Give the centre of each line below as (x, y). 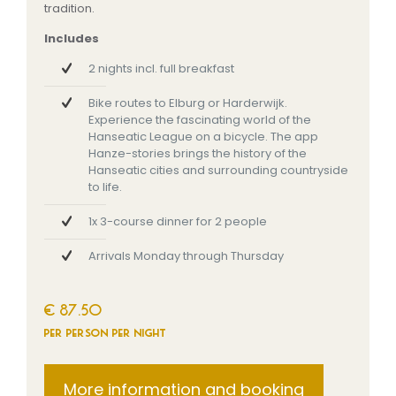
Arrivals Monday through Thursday (186, 255)
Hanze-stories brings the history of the (198, 153)
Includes (72, 38)
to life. (105, 187)
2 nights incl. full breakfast (161, 68)
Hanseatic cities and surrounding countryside (218, 170)
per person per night (105, 331)
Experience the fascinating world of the (200, 119)
